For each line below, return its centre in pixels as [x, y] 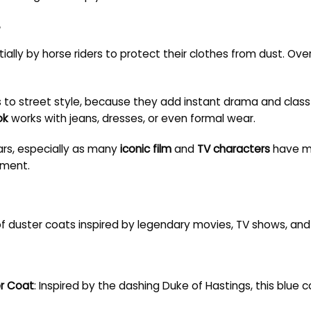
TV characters [234, 149]
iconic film [147, 149]
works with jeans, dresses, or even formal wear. [132, 118]
